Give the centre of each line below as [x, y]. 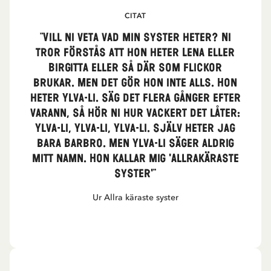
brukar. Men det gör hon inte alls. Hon [135, 83]
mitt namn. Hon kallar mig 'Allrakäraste [135, 159]
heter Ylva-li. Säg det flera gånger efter [135, 98]
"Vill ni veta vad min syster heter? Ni [135, 38]
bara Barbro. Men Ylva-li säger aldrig [135, 144]
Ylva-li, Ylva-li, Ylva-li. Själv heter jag [135, 129]
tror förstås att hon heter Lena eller [135, 53]
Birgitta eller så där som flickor [135, 68]
